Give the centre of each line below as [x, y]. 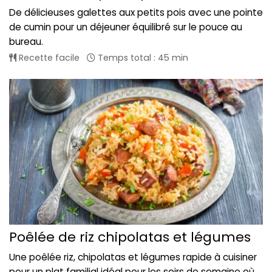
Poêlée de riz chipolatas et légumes [130, 237]
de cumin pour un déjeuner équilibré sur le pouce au [126, 27]
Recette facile [48, 58]
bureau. [26, 42]
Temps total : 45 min [142, 58]
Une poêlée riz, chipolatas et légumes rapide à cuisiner [133, 257]
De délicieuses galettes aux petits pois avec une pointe [136, 13]
